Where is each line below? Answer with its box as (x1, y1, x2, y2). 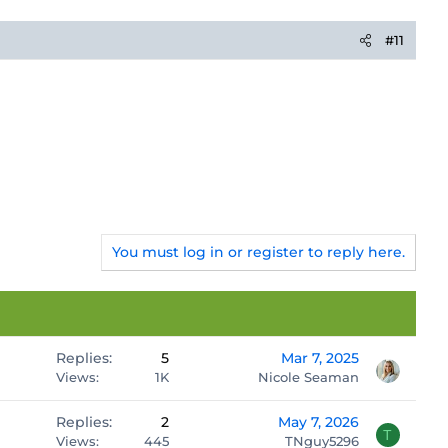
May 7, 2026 (278, 413, 359, 431)
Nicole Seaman (258, 369, 359, 385)
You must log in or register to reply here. (112, 243, 405, 261)
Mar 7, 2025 (281, 349, 359, 367)
